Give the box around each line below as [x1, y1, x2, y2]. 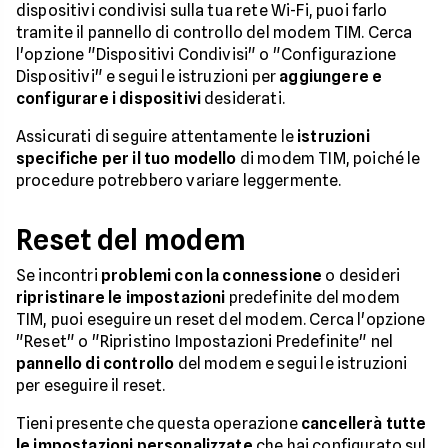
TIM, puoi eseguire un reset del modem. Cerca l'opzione [16, 310, 426, 329]
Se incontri [16, 266, 101, 285]
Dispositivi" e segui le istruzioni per [16, 67, 280, 86]
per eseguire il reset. [16, 376, 169, 395]
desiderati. [201, 89, 289, 108]
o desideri [322, 266, 401, 285]
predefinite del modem [225, 288, 401, 307]
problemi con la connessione [100, 266, 323, 285]
